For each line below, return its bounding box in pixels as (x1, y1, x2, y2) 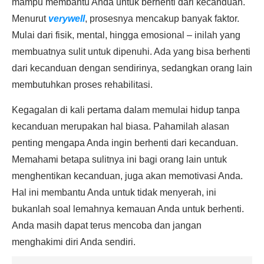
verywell (48, 14, 85, 24)
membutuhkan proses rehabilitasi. (12, 80, 153, 90)
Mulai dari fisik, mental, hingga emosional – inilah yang (12, 30, 240, 40)
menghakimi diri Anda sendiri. (12, 237, 136, 247)
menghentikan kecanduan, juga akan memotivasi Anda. (12, 171, 243, 181)
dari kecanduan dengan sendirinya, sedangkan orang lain (12, 63, 252, 73)
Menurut (12, 14, 48, 24)
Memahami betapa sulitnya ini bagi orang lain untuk (12, 154, 227, 164)
